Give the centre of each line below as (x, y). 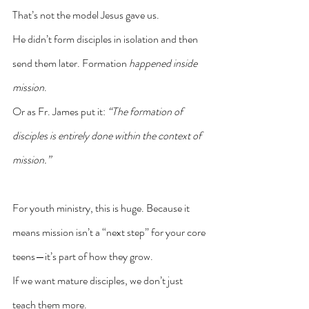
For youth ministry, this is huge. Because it (102, 208)
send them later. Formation (71, 63)
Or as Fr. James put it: (60, 111)
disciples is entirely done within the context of (108, 135)
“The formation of (146, 111)
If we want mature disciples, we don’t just (99, 280)
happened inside (164, 63)
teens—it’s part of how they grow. (83, 256)
